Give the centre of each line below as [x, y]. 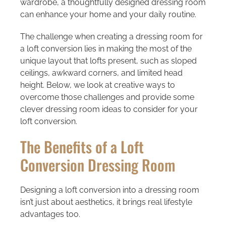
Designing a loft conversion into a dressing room [109, 190]
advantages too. [50, 214]
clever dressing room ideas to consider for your [109, 109]
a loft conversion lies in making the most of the [106, 48]
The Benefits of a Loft [82, 146]
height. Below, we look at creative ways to [97, 85]
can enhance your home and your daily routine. [108, 14]
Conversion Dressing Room [98, 164]
